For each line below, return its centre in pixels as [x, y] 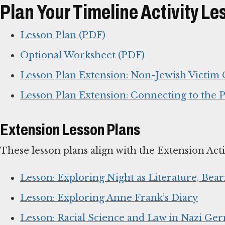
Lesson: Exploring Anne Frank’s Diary [109, 198]
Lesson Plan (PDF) [63, 35]
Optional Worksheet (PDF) [82, 55]
